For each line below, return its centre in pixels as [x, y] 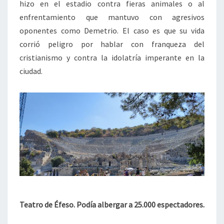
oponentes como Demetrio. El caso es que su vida [112, 31]
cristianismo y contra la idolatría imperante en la [112, 58]
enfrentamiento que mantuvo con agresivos [112, 17]
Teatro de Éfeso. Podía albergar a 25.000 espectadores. [112, 204]
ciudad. [31, 71]
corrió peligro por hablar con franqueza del [112, 44]
